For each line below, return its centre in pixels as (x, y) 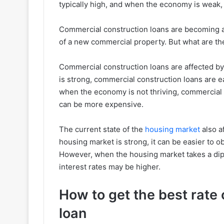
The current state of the (102, 129)
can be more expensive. (101, 104)
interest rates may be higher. (110, 166)
